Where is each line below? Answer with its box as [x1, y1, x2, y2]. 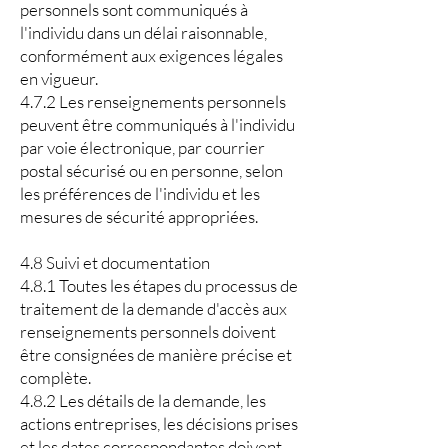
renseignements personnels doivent [20, 321, 276, 342]
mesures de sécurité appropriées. [20, 206, 258, 227]
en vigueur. [20, 68, 98, 89]
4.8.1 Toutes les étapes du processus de [20, 275, 298, 296]
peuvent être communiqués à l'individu [20, 114, 295, 135]
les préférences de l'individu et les [20, 183, 260, 204]
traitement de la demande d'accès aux [20, 298, 287, 319]
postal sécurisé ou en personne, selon [20, 160, 283, 181]
